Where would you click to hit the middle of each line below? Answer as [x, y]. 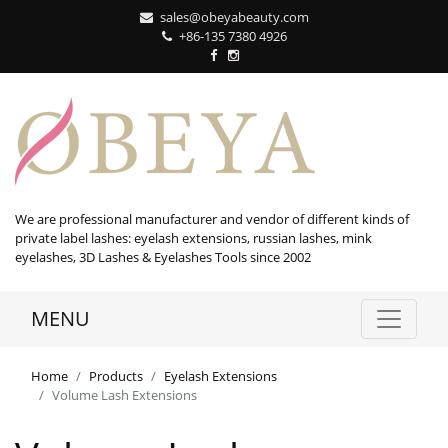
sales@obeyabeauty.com [234, 17]
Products [116, 376]
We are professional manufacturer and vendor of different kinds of [212, 219]
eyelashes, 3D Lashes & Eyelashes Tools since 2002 [163, 257]
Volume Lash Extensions [124, 395]
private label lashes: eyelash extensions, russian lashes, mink [193, 238]
